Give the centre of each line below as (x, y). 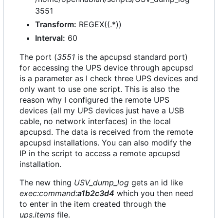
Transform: (56, 24)
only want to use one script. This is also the (100, 89)
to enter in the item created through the (93, 204)
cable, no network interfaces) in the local (95, 121)
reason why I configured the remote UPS (94, 100)
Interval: (50, 38)
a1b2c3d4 (96, 193)
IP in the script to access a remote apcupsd (100, 153)
